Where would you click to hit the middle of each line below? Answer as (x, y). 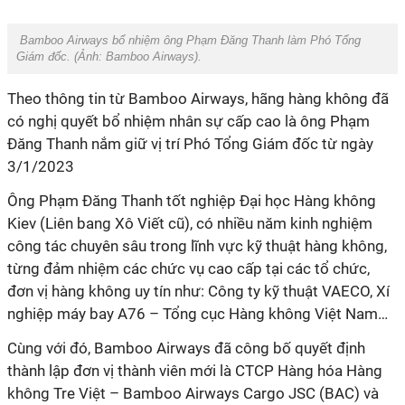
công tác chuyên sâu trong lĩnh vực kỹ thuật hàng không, (197, 246)
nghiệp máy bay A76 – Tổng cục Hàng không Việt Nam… (198, 314)
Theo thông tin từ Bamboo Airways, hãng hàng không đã (198, 99)
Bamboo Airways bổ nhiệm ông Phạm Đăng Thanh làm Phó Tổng (188, 40)
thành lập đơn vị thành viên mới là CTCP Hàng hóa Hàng (195, 371)
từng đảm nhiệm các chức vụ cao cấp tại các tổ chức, (188, 268)
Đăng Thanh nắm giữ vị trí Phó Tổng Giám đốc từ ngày (190, 144)
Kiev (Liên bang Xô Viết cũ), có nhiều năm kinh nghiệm (190, 223)
